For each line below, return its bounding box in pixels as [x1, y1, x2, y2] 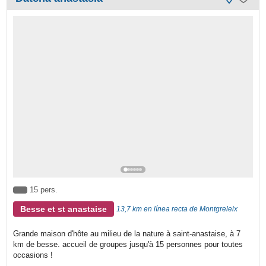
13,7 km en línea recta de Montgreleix [116, 205, 238, 214]
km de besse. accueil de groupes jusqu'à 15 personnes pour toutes [13, 240, 243, 249]
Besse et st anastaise [20, 204, 107, 214]
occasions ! [13, 251, 53, 260]
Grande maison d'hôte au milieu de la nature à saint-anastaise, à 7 [13, 229, 241, 239]
